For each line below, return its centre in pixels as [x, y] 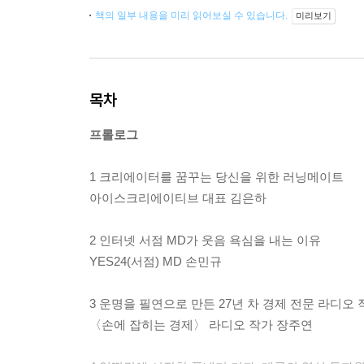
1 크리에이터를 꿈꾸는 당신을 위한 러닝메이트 [217, 177]
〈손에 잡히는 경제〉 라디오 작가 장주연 [201, 325]
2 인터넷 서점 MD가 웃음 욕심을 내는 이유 [205, 240]
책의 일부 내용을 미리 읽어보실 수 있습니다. [193, 16]
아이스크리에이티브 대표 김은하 [178, 198]
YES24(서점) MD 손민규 [156, 262]
